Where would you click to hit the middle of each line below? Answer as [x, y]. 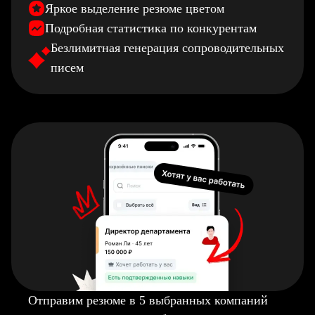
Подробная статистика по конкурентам [151, 28]
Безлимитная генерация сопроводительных [167, 48]
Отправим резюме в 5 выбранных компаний [148, 300]
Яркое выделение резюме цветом [135, 8]
